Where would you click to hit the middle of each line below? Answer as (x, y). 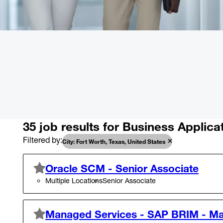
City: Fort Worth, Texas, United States (114, 142)
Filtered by (42, 140)
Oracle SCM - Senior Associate (122, 168)
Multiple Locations (74, 181)
